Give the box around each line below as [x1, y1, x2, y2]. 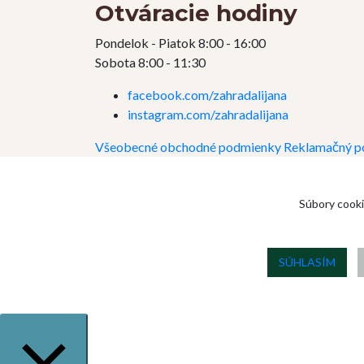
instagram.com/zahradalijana [128, 106, 288, 123]
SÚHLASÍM [278, 255, 336, 270]
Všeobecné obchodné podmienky [95, 139, 281, 155]
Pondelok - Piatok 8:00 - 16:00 [95, 35, 266, 51]
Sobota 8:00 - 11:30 [95, 54, 206, 71]
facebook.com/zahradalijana [128, 87, 287, 103]
